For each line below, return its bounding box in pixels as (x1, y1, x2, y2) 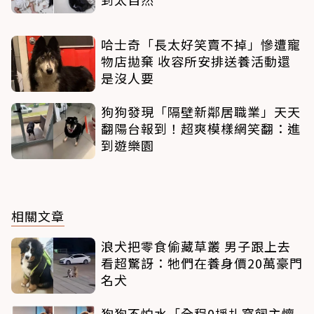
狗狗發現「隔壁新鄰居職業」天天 (101, 102, 301, 121)
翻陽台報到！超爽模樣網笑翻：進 (101, 119, 301, 138)
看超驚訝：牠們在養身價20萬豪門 (101, 254, 303, 273)
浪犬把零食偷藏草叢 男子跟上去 (101, 237, 291, 256)
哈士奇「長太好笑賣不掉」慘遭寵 (101, 35, 301, 54)
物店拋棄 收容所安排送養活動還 (101, 52, 291, 71)
